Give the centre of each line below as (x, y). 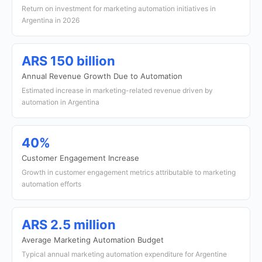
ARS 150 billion (68, 61)
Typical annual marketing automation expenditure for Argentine (124, 254)
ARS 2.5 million (69, 225)
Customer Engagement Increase (80, 158)
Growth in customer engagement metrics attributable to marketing (129, 172)
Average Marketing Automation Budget (93, 240)
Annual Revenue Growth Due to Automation (102, 76)
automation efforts (51, 184)
